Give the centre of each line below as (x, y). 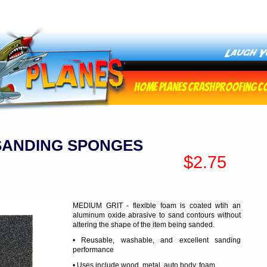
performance (93, 250)
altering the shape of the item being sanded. (144, 225)
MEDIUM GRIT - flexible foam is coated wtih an (157, 206)
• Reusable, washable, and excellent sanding (157, 240)
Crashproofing (222, 87)
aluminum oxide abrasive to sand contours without (157, 215)
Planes (173, 87)
